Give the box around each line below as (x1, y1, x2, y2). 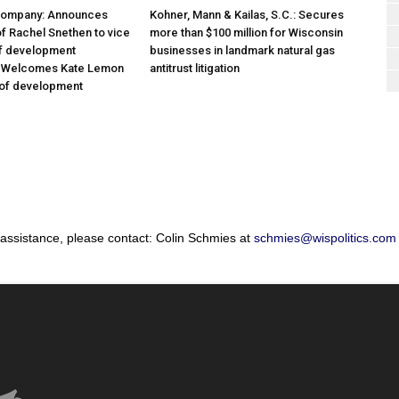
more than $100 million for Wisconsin (150, 26, 343, 39)
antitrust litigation (150, 61, 240, 75)
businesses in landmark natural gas (150, 44, 335, 57)
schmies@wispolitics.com (254, 231, 396, 245)
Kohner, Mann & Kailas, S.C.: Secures (150, 8, 344, 21)
